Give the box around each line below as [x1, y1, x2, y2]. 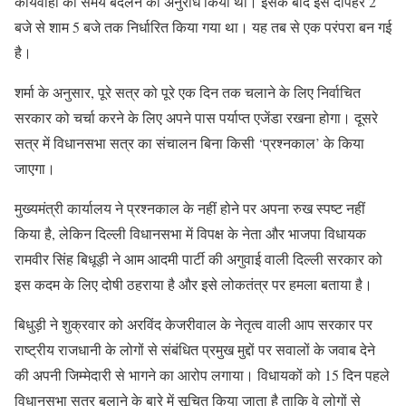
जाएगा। [14, 158, 55, 178]
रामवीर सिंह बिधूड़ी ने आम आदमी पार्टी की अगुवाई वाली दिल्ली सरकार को [14, 248, 382, 268]
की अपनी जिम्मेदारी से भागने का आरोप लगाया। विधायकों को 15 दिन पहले [14, 364, 390, 384]
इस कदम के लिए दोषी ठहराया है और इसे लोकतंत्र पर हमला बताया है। [14, 274, 372, 294]
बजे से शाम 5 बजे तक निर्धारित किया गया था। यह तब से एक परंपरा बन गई [14, 16, 391, 36]
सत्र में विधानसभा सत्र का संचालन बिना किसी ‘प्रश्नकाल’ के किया [14, 132, 364, 152]
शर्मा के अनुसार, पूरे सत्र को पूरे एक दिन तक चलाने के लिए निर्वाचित [14, 82, 361, 101]
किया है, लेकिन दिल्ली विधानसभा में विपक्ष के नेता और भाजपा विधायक [14, 223, 366, 243]
